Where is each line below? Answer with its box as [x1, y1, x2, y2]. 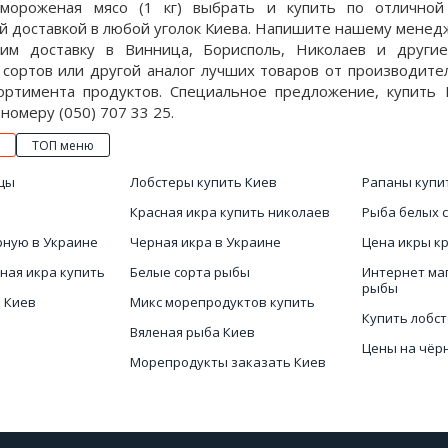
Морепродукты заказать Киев [129, 353, 326, 371]
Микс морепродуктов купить [129, 293, 315, 311]
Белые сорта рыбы [129, 263, 250, 281]
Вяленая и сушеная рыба [129, 383, 289, 401]
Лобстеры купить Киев [129, 173, 277, 191]
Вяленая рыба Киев [129, 323, 255, 341]
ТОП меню [32, 137, 94, 154]
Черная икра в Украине [129, 233, 281, 251]
